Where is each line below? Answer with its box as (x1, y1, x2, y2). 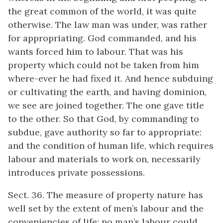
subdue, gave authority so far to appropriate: (8, 126, 202, 138)
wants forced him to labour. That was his (8, 46, 183, 57)
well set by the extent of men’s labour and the (8, 203, 204, 214)
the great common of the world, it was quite (8, 5, 197, 17)
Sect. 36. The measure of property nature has (8, 189, 203, 201)
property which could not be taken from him (8, 59, 199, 71)
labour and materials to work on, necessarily (8, 153, 201, 165)
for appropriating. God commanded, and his (8, 32, 197, 44)
